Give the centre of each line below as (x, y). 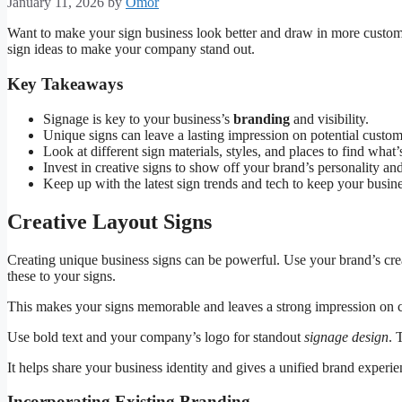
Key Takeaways (65, 84)
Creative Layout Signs (109, 221)
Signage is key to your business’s (138, 118)
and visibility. (329, 118)
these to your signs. (61, 275)
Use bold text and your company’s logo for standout (156, 336)
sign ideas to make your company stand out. (131, 49)
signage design (346, 336)
